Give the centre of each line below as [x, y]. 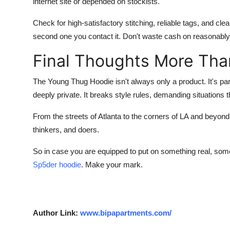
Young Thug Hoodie [82, 81]
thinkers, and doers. [66, 130]
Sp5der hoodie [57, 165]
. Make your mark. [112, 165]
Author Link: [56, 213]
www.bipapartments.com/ [126, 213]
